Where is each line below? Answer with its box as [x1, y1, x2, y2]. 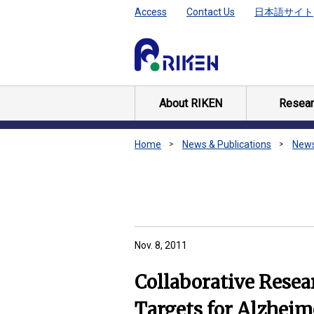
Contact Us [186, 6, 235, 18]
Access [135, 6, 167, 18]
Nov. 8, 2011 [135, 240, 187, 251]
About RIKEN [158, 97, 222, 110]
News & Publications [182, 139, 271, 150]
